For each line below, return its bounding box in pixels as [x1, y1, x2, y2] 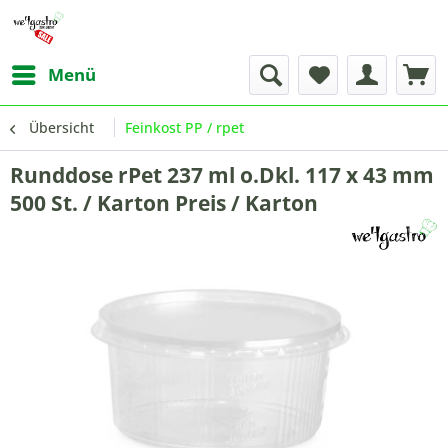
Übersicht [29, 118, 94, 137]
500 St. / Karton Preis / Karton [10, 189, 318, 217]
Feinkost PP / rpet [125, 118, 244, 137]
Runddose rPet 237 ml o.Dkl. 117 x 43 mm [10, 161, 434, 189]
